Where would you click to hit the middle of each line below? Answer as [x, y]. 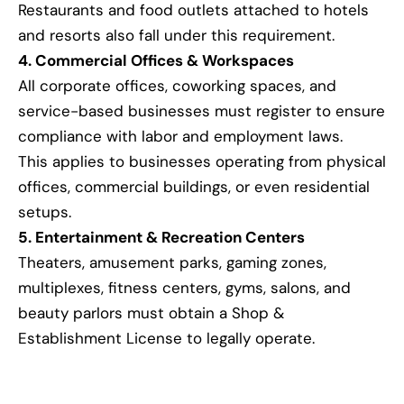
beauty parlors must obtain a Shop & [151, 313]
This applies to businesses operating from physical [202, 162]
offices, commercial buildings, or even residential [194, 187]
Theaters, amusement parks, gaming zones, [172, 263]
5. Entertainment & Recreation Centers [161, 238]
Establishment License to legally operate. [166, 339]
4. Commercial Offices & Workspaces [156, 61]
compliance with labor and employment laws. [180, 137]
